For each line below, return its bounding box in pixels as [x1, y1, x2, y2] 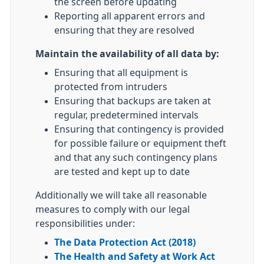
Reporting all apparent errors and [54, 11, 205, 21]
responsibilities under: [35, 219, 135, 228]
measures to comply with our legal [35, 204, 190, 214]
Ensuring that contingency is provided [54, 124, 224, 134]
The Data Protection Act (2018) [54, 237, 196, 247]
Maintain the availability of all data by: [35, 49, 219, 58]
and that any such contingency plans [54, 153, 217, 162]
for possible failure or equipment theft [54, 138, 226, 148]
